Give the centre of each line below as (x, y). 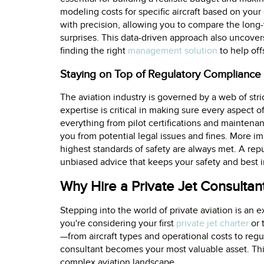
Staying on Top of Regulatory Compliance (161, 75)
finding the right (94, 51)
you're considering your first (118, 223)
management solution (173, 51)
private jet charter (212, 223)
